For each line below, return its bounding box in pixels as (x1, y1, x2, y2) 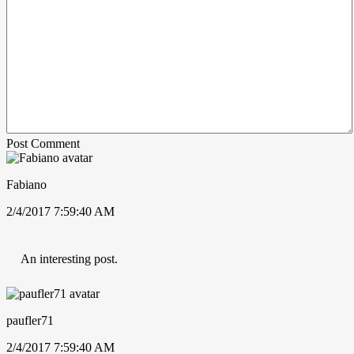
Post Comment (6, 136, 80, 150)
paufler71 (6, 313, 54, 327)
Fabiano (6, 177, 47, 191)
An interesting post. (21, 251, 118, 265)
